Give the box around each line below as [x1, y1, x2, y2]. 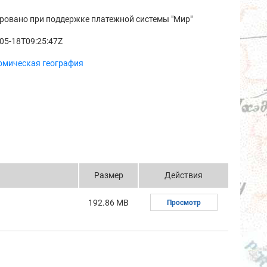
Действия [164, 170, 203, 180]
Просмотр [166, 198, 201, 207]
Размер [94, 170, 123, 180]
